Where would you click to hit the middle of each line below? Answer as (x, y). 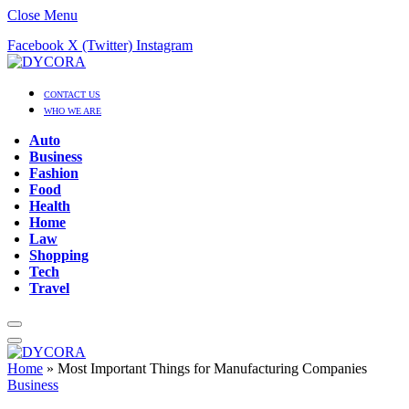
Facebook (36, 45)
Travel (49, 288)
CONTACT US (72, 94)
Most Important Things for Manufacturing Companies (212, 368)
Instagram (164, 45)
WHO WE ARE (73, 111)
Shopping (59, 255)
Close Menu (42, 15)
